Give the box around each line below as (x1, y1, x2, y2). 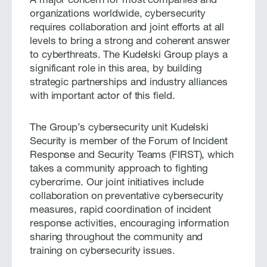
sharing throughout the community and (30, 232, 203, 243)
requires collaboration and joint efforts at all (30, 23, 225, 33)
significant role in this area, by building (30, 64, 202, 74)
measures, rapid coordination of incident (30, 205, 211, 216)
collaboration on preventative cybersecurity (30, 191, 223, 202)
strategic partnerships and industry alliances (30, 77, 228, 88)
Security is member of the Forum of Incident (30, 136, 228, 147)
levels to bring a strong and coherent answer (30, 36, 230, 47)
